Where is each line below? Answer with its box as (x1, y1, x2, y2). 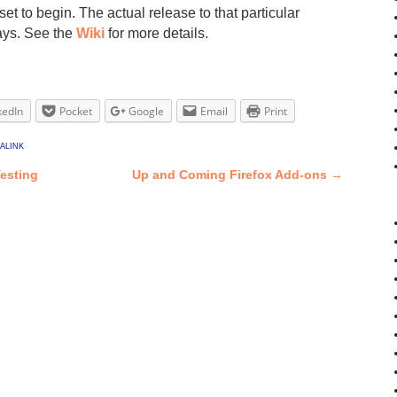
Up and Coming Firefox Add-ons (132, 167, 331, 183)
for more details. (105, 26, 208, 42)
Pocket (59, 104, 92, 119)
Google (128, 104, 164, 119)
